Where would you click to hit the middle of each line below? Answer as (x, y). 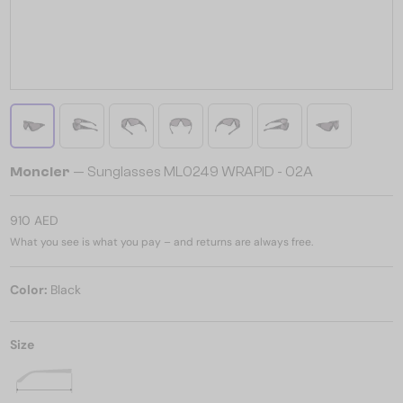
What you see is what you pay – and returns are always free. (161, 242)
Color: (30, 290)
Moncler (40, 172)
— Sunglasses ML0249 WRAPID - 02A (192, 172)
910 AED (34, 220)
